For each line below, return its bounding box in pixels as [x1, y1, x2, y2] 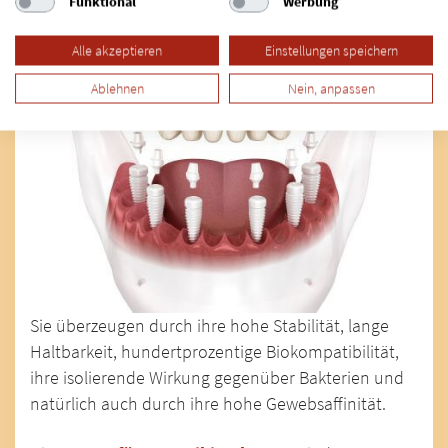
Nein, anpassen [287, 79, 375, 97]
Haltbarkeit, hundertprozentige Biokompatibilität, [30, 341, 399, 364]
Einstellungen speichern [264, 41, 398, 59]
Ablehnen [90, 79, 144, 97]
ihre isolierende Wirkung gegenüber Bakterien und [30, 367, 404, 390]
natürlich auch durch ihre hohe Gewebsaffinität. [30, 393, 386, 416]
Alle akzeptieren [72, 41, 162, 59]
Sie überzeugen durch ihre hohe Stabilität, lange [30, 315, 389, 338]
